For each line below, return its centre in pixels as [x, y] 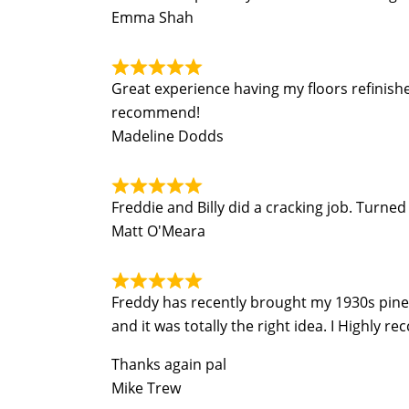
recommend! [156, 112]
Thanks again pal [169, 364]
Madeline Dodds [168, 136]
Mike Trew [146, 388]
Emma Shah [152, 17]
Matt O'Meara [158, 231]
